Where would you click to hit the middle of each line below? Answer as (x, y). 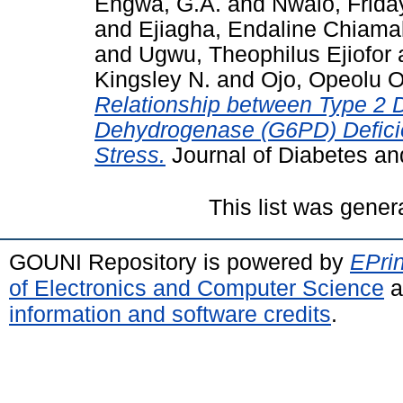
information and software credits (170, 313)
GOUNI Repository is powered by (179, 261)
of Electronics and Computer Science (197, 287)
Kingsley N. (152, 79)
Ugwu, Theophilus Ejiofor (265, 54)
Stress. (130, 155)
